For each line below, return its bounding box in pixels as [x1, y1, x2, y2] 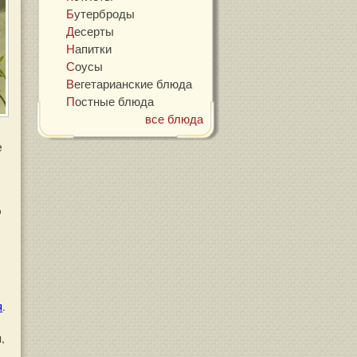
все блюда [151, 111, 203, 127]
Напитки [75, 41, 112, 57]
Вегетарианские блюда [74, 76, 193, 92]
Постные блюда [75, 93, 155, 110]
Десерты [74, 23, 115, 40]
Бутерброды [74, 6, 135, 22]
